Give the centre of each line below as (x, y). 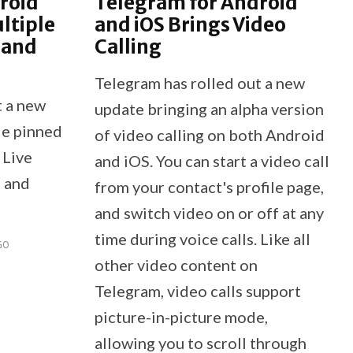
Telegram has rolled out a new (199, 82)
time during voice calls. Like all (202, 238)
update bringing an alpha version (209, 108)
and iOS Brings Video (190, 24)
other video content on (176, 264)
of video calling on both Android (209, 134)
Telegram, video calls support (197, 290)
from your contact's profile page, (209, 186)
